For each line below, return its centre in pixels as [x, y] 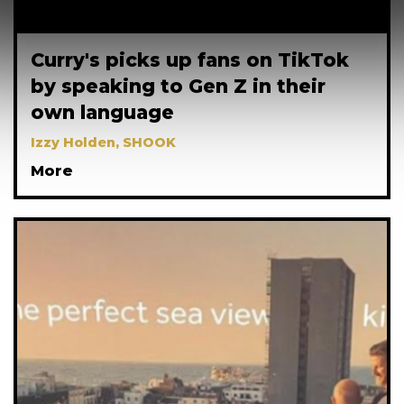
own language [102, 112]
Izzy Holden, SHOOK [103, 142]
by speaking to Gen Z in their [178, 86]
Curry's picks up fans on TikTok [190, 60]
